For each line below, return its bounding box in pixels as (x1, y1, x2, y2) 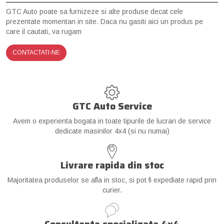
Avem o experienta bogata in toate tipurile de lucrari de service (13, 116, 211, 125)
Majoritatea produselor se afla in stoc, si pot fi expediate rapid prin (7, 175, 216, 184)
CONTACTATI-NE (12, 48, 60, 56)
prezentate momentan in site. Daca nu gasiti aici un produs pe (6, 17, 203, 25)
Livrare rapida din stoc (60, 157, 164, 172)
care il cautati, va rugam (6, 27, 81, 35)
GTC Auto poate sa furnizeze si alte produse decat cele (6, 7, 183, 15)
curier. (102, 185, 122, 194)
